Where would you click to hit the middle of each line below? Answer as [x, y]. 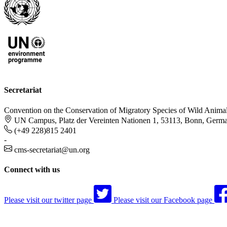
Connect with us [32, 169]
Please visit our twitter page [48, 200]
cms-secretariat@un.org [52, 149]
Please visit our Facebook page [163, 200]
